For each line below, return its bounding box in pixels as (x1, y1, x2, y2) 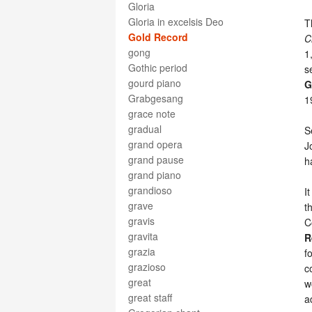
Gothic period (128, 61, 187, 75)
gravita (128, 229, 158, 243)
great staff (128, 290, 172, 304)
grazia (128, 244, 155, 258)
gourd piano (128, 76, 181, 90)
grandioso (128, 183, 172, 197)
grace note (128, 107, 175, 120)
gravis (128, 214, 155, 228)
